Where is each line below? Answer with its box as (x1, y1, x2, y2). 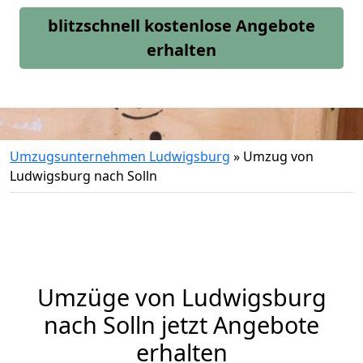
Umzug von (243, 147, 314, 165)
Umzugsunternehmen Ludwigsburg (10, 147, 230, 165)
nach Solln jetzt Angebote (44, 309, 319, 340)
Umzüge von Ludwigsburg (36, 281, 327, 313)
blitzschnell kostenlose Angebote (48, 15, 315, 36)
